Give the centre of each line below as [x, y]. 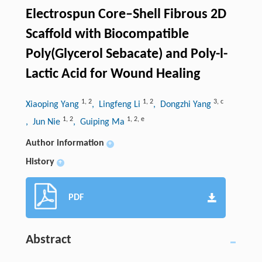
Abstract [48, 240]
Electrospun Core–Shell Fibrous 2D [126, 15]
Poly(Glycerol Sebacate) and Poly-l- [126, 55]
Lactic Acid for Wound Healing [113, 75]
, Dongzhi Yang [183, 105]
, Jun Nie [44, 123]
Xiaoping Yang [53, 105]
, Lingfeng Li [117, 105]
